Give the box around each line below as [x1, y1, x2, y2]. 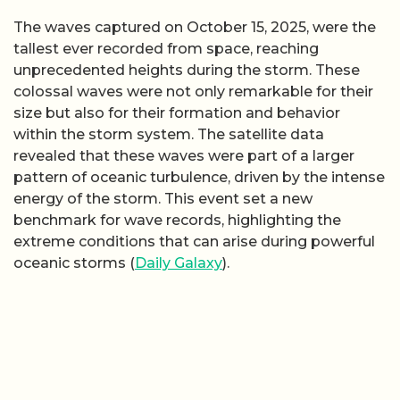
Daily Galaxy [135, 254, 222, 272]
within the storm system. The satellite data [13, 126, 324, 144]
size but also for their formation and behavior [13, 104, 340, 122]
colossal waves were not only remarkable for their [13, 83, 373, 101]
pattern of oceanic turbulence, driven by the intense [13, 169, 385, 187]
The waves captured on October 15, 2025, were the [13, 19, 376, 37]
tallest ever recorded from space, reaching [13, 40, 319, 58]
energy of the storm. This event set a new [13, 190, 312, 208]
